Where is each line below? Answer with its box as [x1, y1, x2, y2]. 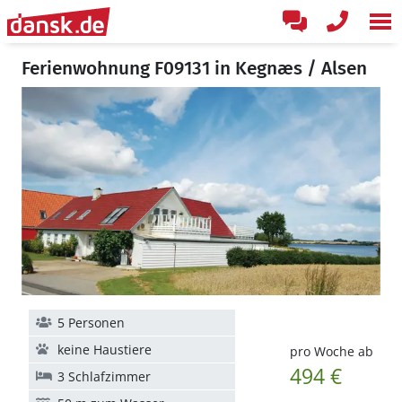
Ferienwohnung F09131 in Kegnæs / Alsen [22, 57, 367, 80]
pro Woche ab [289, 343, 373, 360]
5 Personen [57, 314, 125, 331]
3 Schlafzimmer [57, 368, 151, 385]
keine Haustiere [57, 341, 152, 358]
